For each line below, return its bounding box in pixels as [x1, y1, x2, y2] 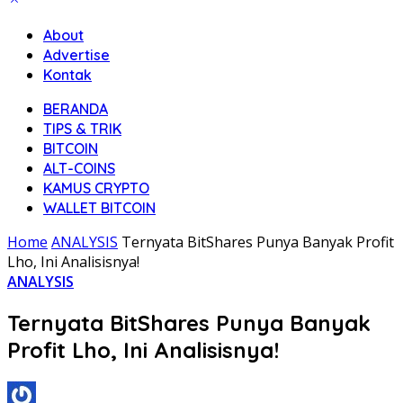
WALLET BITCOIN [43, 199, 156, 217]
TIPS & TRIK [43, 120, 121, 138]
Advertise [43, 46, 110, 64]
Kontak [43, 66, 92, 84]
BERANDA [43, 100, 108, 118]
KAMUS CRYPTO [43, 179, 149, 197]
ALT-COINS [43, 159, 115, 177]
